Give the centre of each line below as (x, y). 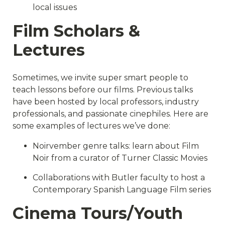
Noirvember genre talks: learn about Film (116, 146)
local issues (55, 7)
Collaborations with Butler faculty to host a (119, 177)
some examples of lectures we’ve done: (91, 126)
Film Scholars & (76, 31)
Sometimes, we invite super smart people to (100, 77)
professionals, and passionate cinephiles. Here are (110, 114)
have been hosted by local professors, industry (106, 101)
